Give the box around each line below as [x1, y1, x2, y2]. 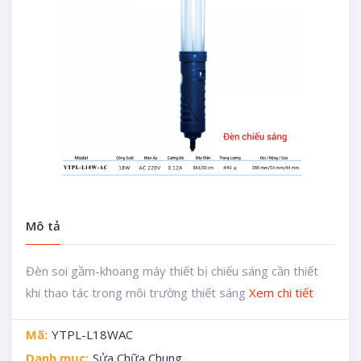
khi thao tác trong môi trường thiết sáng [25, 284, 249, 301]
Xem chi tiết [248, 284, 313, 301]
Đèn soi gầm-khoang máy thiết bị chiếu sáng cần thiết [25, 263, 318, 279]
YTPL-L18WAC [51, 326, 133, 342]
